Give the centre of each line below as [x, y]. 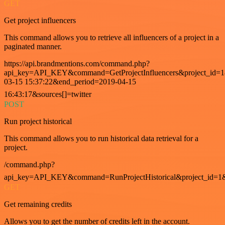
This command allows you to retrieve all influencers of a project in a [111, 38]
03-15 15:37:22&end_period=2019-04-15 [70, 82]
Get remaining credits [38, 204]
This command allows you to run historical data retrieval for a [101, 139]
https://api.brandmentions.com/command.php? [77, 64]
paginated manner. [33, 47]
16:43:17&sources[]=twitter [48, 94]
